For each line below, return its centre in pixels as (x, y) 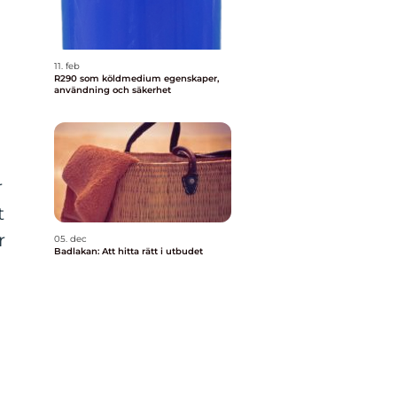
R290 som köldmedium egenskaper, (109, 78)
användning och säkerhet (113, 90)
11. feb (67, 66)
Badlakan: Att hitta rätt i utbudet (128, 251)
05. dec (70, 239)
